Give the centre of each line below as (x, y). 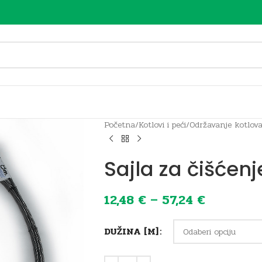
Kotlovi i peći (162, 125)
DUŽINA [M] (131, 231)
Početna (119, 125)
